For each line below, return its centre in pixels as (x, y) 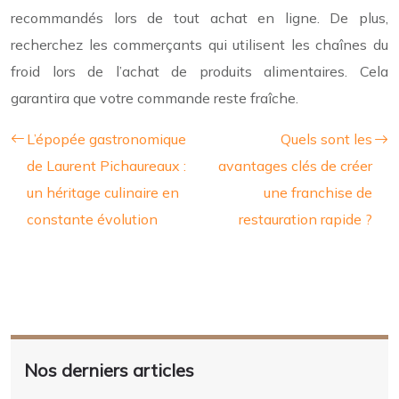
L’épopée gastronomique (106, 138)
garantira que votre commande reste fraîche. (155, 98)
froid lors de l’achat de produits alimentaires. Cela (199, 71)
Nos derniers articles (109, 370)
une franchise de (318, 192)
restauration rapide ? (305, 219)
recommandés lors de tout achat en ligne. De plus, (199, 17)
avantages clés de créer (295, 165)
